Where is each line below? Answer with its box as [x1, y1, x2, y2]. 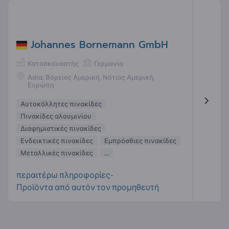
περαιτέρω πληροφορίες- [16, 169, 113, 179]
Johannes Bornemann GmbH [31, 37, 168, 53]
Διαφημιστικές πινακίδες [20, 124, 101, 132]
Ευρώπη [27, 81, 54, 89]
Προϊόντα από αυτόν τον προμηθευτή [16, 181, 159, 192]
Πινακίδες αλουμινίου [20, 111, 91, 120]
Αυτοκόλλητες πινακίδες [20, 99, 102, 108]
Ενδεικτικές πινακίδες [20, 136, 93, 145]
